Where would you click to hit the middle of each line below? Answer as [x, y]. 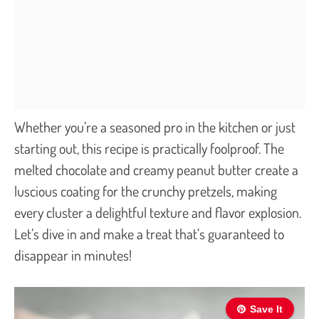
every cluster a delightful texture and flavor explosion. [158, 212]
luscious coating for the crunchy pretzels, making [146, 190]
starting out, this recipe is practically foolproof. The [149, 148]
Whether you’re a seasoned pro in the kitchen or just [155, 126]
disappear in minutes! [73, 255]
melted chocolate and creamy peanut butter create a [156, 169]
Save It [266, 309]
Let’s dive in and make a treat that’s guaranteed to [149, 233]
